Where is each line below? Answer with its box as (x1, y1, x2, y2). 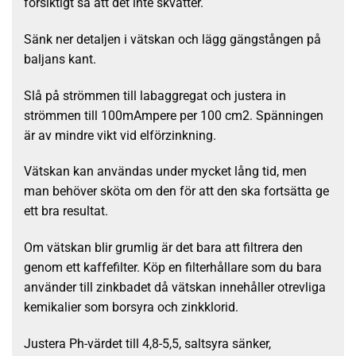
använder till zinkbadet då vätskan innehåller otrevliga (24, 280, 326, 296)
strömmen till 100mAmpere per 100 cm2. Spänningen (24, 107, 323, 123)
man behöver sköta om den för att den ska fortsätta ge (24, 184, 329, 199)
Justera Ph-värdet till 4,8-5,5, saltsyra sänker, (24, 336, 271, 351)
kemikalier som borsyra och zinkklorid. (24, 300, 238, 315)
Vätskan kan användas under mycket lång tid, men (24, 164, 307, 180)
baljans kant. (24, 51, 96, 67)
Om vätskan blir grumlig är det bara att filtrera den (24, 240, 303, 256)
